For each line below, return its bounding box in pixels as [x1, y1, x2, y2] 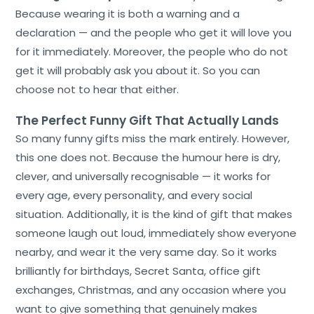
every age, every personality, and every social [15, 187, 253, 203]
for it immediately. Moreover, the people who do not [15, 43, 289, 59]
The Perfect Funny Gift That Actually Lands [15, 111, 280, 129]
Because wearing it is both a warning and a [15, 6, 240, 21]
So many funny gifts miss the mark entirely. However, [15, 130, 290, 146]
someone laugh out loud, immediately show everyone [15, 225, 297, 240]
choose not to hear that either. [15, 81, 179, 97]
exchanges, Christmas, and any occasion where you [15, 282, 287, 297]
